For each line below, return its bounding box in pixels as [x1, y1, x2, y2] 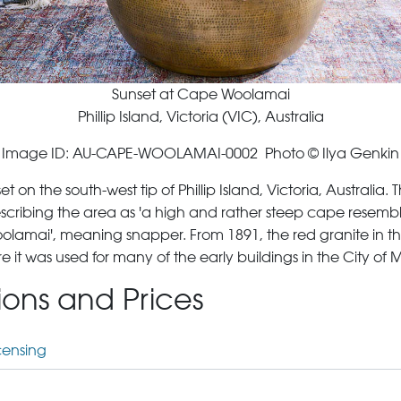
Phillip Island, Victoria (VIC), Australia [77, 108, 324, 125]
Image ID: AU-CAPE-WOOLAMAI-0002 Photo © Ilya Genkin [2, 145, 399, 162]
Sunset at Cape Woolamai [111, 86, 290, 103]
